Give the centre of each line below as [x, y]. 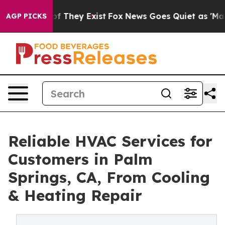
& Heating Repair [75, 195]
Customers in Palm [80, 159]
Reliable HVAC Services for [110, 141]
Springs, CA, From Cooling [109, 177]
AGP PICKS [26, 16]
